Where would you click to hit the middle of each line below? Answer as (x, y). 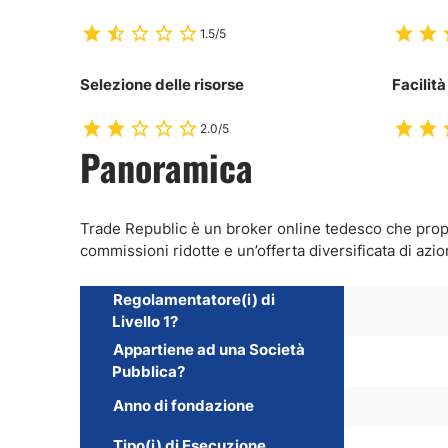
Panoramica (166, 166)
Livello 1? (145, 321)
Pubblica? (148, 371)
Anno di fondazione (183, 405)
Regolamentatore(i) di (194, 299)
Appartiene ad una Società (209, 349)
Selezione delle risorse (162, 84)
